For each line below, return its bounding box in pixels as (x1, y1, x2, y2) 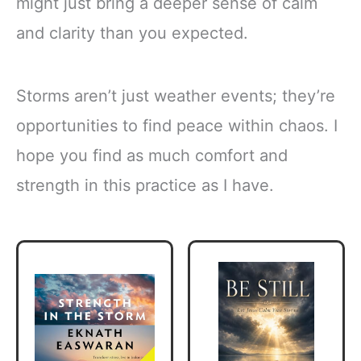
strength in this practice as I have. (16, 175, 274, 195)
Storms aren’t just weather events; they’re (16, 85, 335, 106)
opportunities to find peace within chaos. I (16, 115, 338, 135)
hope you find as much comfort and (16, 145, 288, 165)
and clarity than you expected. (16, 23, 248, 44)
